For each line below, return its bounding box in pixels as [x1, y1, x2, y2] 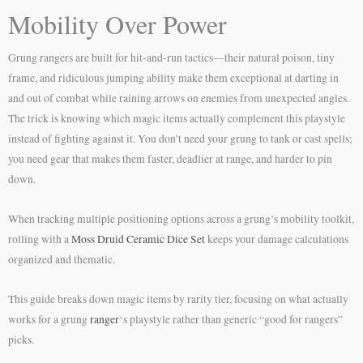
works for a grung [8, 311, 90, 327]
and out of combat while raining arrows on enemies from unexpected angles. [8, 91, 349, 105]
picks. [8, 331, 34, 347]
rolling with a [8, 231, 71, 246]
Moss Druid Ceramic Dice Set [71, 231, 205, 246]
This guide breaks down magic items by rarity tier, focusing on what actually [8, 291, 348, 306]
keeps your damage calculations [205, 231, 348, 246]
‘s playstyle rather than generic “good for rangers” [119, 311, 343, 327]
